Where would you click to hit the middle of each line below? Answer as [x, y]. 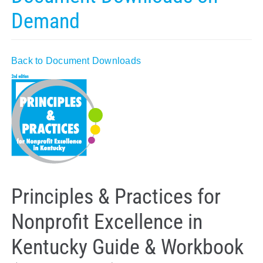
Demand [45, 21]
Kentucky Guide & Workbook [127, 247]
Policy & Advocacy [209, 18]
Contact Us [225, 78]
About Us [229, 48]
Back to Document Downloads [76, 61]
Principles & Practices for [116, 196]
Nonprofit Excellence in [107, 222]
